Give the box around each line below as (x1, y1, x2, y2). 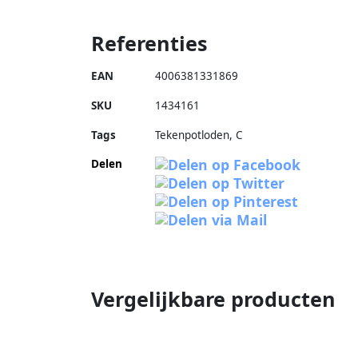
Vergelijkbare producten (91, 284, 336, 312)
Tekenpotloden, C (155, 127, 243, 142)
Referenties (91, 29, 208, 57)
